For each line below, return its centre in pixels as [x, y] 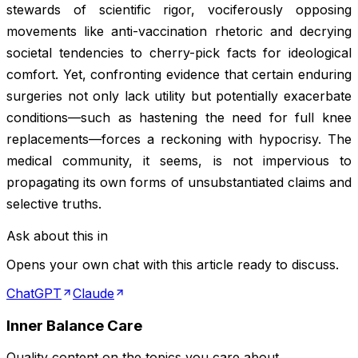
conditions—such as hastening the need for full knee [179, 117]
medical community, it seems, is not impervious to [179, 160]
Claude [93, 293]
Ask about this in [57, 235]
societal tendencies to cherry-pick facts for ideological [179, 52]
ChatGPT [34, 293]
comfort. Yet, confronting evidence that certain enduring [179, 74]
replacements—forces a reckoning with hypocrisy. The [179, 139]
